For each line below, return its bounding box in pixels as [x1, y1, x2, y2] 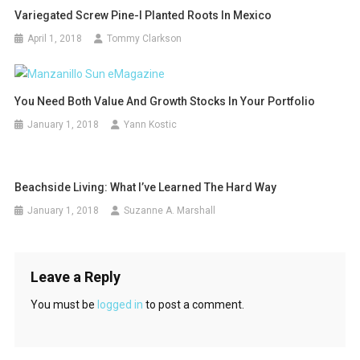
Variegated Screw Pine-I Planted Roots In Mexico [14, 8, 272, 22]
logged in [96, 298, 143, 312]
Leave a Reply [30, 268, 121, 286]
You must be [30, 298, 97, 312]
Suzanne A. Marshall [124, 205, 216, 217]
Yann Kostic [124, 119, 178, 131]
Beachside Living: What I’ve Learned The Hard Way [14, 181, 277, 194]
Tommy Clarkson [107, 32, 182, 44]
